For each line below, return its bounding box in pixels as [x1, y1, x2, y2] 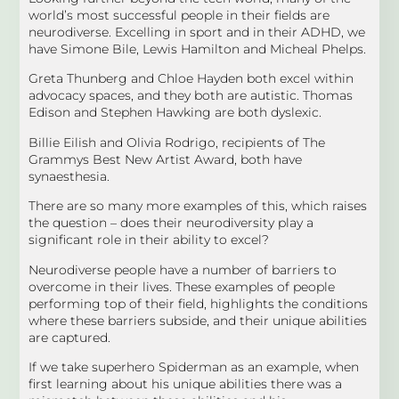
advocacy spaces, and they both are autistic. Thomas [28, 87, 354, 104]
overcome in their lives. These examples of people [28, 278, 336, 295]
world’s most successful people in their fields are [28, 6, 330, 23]
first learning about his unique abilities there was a [28, 375, 343, 392]
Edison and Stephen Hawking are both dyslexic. [28, 104, 322, 121]
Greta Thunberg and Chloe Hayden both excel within [28, 70, 354, 87]
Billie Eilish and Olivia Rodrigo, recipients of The [28, 134, 326, 151]
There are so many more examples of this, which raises [28, 198, 368, 215]
